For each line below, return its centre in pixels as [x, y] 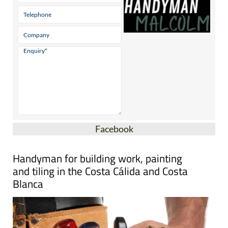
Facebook [114, 129]
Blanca [28, 184]
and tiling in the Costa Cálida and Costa [100, 171]
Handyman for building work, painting [97, 158]
